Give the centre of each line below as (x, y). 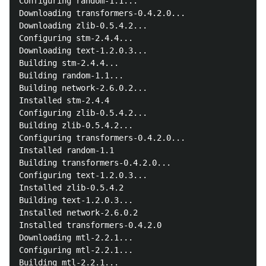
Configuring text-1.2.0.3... (83, 175)
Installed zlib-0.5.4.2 (71, 188)
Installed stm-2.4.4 (64, 100)
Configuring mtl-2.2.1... (76, 250)
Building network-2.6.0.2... (83, 88)
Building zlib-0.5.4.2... (76, 125)
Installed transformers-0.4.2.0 (90, 225)
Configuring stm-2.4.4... (76, 38)
